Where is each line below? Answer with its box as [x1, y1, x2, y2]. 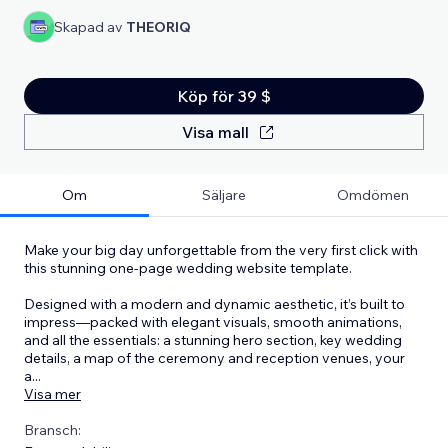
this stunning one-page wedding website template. [24, 258, 352, 277]
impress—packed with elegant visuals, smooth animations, [24, 312, 402, 331]
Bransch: [24, 420, 81, 439]
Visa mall [181, 121, 249, 142]
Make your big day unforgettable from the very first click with [24, 240, 418, 259]
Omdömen [337, 185, 410, 204]
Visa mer [24, 384, 81, 403]
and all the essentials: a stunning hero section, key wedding [24, 330, 402, 349]
